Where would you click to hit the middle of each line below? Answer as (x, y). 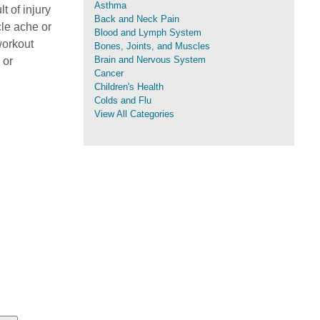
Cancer (109, 73)
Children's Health (129, 87)
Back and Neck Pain (137, 19)
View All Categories (134, 114)
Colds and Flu (123, 100)
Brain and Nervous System (150, 60)
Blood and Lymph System (148, 32)
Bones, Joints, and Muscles (152, 46)
